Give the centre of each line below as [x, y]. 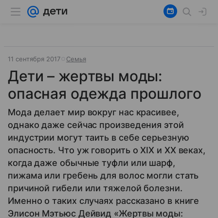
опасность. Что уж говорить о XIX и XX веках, [107, 150]
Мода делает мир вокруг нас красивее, [93, 112]
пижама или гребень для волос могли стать [103, 175]
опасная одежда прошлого [105, 93]
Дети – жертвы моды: [85, 76]
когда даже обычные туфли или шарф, [91, 163]
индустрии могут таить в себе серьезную [99, 137]
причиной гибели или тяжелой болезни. [95, 188]
